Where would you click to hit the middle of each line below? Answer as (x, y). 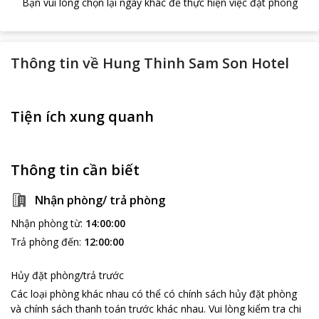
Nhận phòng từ (46, 223)
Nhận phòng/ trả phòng (100, 200)
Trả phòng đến (45, 242)
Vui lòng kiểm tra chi (255, 309)
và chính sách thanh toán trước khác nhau (107, 309)
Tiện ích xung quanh (82, 116)
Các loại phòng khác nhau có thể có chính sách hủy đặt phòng (154, 294)
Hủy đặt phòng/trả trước (67, 275)
